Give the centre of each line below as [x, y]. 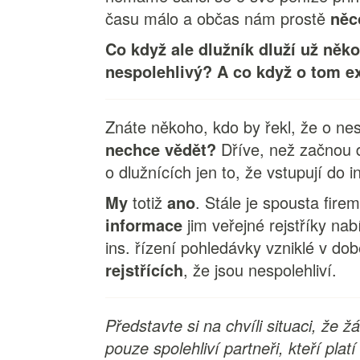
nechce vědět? [161, 149]
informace [144, 225]
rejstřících [145, 270]
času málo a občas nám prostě [218, 18]
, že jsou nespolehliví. [260, 270]
